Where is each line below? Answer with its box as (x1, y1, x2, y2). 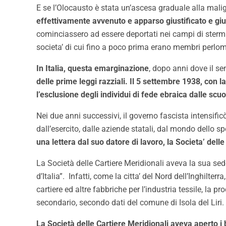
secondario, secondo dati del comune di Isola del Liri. (36, 197, 224, 207)
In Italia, (36, 63, 66, 73)
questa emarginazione (68, 63, 149, 73)
